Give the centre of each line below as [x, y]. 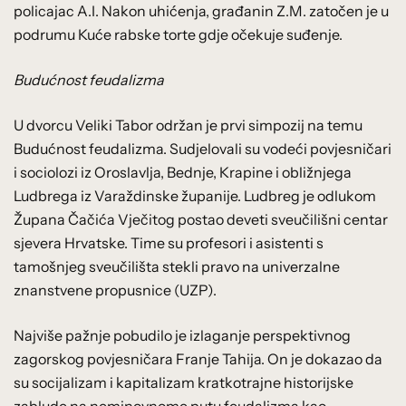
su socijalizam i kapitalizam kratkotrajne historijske [184, 382]
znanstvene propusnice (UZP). [115, 290]
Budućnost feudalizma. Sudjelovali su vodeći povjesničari [203, 148]
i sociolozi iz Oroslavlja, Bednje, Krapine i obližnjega [183, 172]
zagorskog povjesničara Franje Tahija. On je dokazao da [198, 358]
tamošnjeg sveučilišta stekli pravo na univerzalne [177, 266]
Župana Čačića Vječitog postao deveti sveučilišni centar [201, 219]
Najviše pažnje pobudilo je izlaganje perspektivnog [182, 335]
